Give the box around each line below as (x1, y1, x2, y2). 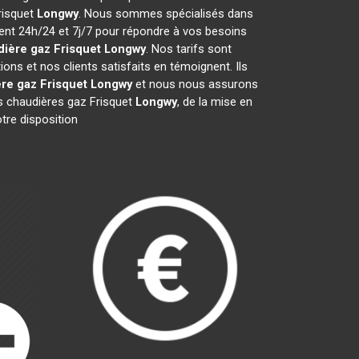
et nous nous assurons (132, 77, 258, 91)
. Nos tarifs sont (146, 42, 232, 56)
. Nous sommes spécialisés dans (79, 6, 253, 21)
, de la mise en (177, 95, 252, 109)
